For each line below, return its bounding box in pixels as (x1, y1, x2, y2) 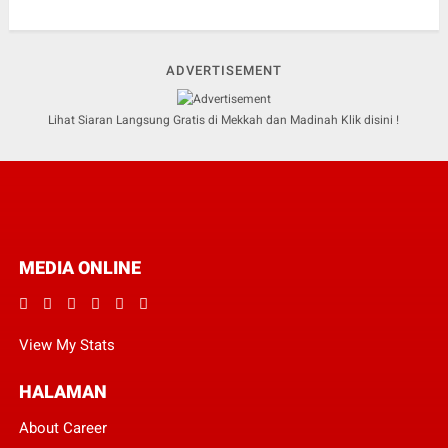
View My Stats (18, 335, 115, 354)
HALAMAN (18, 380, 107, 402)
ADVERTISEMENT (165, 63, 282, 79)
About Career (18, 418, 107, 437)
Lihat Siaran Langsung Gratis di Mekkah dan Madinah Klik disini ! (48, 112, 400, 127)
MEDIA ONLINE (18, 256, 141, 278)
